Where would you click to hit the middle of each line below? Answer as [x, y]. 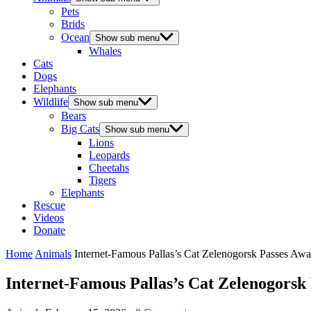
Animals [53, 254]
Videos [49, 218]
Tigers [102, 180]
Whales [105, 51]
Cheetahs [109, 168]
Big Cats [80, 129]
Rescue [49, 205]
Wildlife [51, 102]
